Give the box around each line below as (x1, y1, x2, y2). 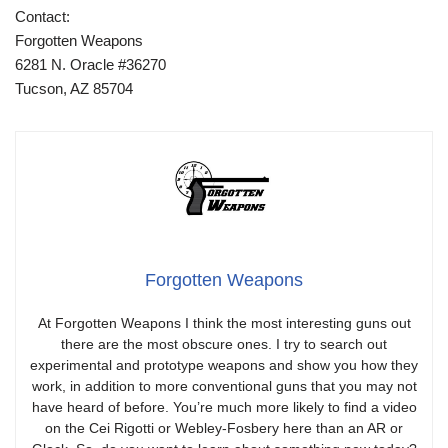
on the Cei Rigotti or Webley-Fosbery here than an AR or (45, 419, 403, 436)
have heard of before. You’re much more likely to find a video (31, 398, 417, 415)
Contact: (15, 8, 70, 26)
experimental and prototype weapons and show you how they (30, 356, 418, 373)
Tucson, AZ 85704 (15, 80, 133, 98)
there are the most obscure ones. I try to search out (61, 335, 387, 352)
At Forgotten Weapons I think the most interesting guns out (37, 314, 411, 331)
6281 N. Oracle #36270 (15, 56, 166, 74)
